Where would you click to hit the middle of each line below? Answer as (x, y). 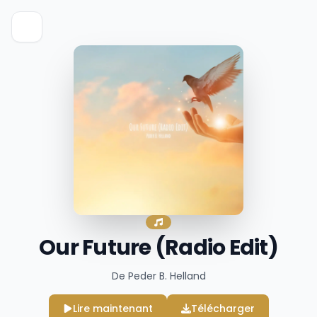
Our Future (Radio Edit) (158, 248)
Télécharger (223, 309)
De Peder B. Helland (158, 276)
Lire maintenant (113, 309)
